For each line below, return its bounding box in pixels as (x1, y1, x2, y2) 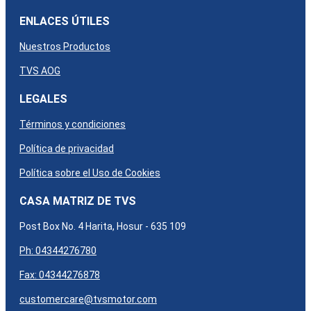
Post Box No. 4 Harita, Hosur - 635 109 (19, 221, 186, 233)
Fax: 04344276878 (19, 269, 100, 281)
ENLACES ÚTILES (19, 14, 110, 28)
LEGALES (19, 92, 67, 106)
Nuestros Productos (19, 40, 110, 52)
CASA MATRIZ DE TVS (19, 194, 136, 208)
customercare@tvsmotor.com (19, 294, 157, 305)
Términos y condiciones (19, 118, 126, 130)
